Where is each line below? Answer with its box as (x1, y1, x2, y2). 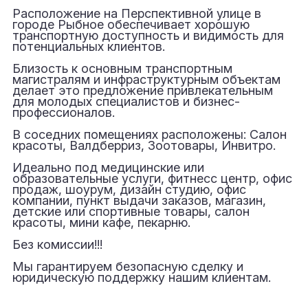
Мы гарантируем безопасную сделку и (12, 259, 243, 274)
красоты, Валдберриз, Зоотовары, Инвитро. (12, 138, 276, 153)
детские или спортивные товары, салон (12, 204, 250, 219)
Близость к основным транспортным (12, 61, 232, 76)
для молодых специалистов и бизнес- (12, 94, 240, 109)
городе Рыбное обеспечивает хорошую (12, 17, 250, 32)
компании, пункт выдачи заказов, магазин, (12, 193, 266, 208)
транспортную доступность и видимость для (12, 28, 284, 43)
